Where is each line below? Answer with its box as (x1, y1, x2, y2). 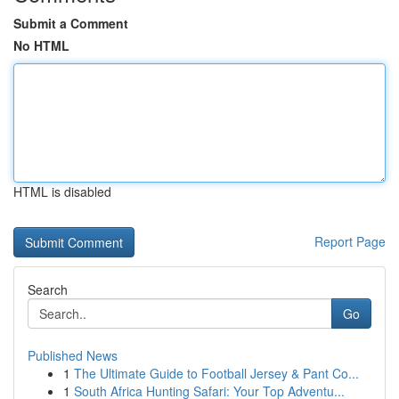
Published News (28, 346, 118, 364)
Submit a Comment (13, 14, 128, 32)
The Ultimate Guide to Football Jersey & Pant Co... (74, 364, 359, 382)
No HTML (13, 37, 69, 54)
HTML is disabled (13, 183, 111, 200)
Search (28, 281, 68, 298)
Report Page (314, 232, 386, 250)
